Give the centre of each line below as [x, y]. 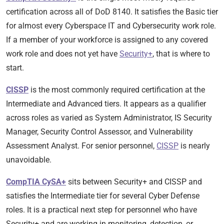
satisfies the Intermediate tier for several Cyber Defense [103, 196]
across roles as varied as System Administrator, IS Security [109, 118]
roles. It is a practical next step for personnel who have [101, 210]
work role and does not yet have [63, 54]
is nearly [194, 146]
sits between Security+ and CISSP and [134, 182]
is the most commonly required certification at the [117, 90]
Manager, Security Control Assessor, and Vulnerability [99, 132]
